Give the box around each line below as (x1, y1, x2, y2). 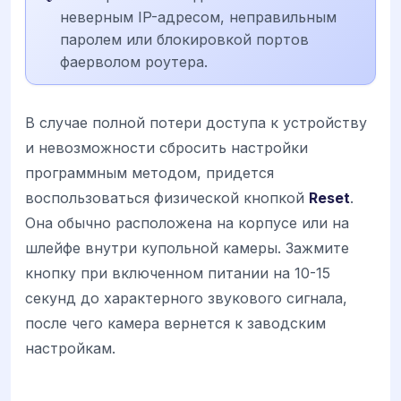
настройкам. (25, 338, 115, 357)
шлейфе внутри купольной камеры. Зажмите (25, 238, 349, 257)
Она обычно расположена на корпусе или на (25, 213, 349, 232)
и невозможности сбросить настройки (25, 138, 308, 157)
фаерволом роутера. (60, 52, 208, 71)
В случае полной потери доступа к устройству (25, 113, 367, 132)
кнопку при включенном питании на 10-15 (25, 263, 330, 282)
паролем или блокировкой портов (60, 30, 309, 48)
